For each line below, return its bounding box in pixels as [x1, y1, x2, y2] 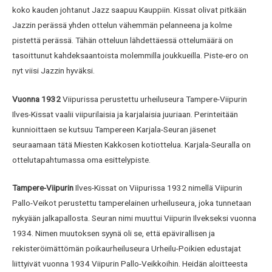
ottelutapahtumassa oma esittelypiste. [12, 154, 151, 165]
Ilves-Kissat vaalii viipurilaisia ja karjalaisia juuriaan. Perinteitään [12, 109, 238, 119]
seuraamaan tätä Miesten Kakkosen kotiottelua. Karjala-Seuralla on [12, 139, 251, 149]
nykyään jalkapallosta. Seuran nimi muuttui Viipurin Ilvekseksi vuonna [12, 213, 256, 223]
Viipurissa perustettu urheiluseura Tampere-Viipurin [61, 93, 247, 104]
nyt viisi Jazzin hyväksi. [12, 65, 95, 75]
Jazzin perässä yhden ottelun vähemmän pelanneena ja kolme [12, 19, 232, 30]
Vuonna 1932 [12, 93, 61, 104]
